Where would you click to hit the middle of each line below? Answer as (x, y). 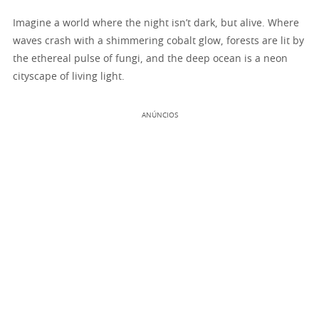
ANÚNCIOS (159, 115)
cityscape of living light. (69, 77)
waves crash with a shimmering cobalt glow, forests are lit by (158, 41)
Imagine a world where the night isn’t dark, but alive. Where (156, 23)
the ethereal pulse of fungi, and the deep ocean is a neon (150, 59)
